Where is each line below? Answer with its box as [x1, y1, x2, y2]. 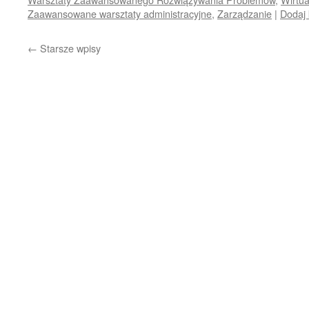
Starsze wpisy [37, 41, 101, 55]
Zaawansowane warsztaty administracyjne [28, 6, 212, 21]
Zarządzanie [217, 6, 272, 21]
